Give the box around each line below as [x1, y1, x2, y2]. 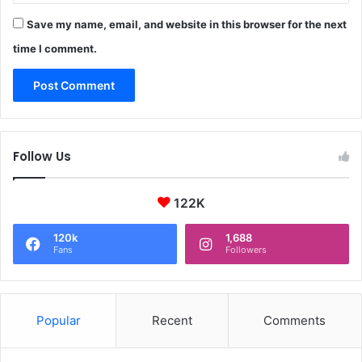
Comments [263, 312, 326, 328]
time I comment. [13, 41, 97, 55]
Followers [225, 243, 267, 255]
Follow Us [13, 147, 71, 165]
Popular [36, 312, 81, 328]
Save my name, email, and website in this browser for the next [27, 17, 347, 31]
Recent [151, 312, 192, 328]
